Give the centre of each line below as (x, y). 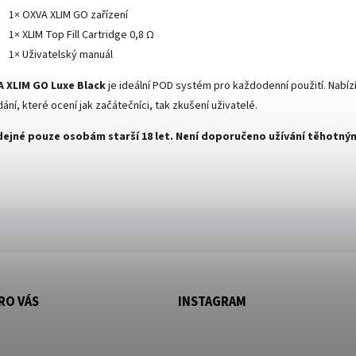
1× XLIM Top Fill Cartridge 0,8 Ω (81, 35)
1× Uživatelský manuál (61, 55)
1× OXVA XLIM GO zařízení (68, 15)
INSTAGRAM (212, 302)
